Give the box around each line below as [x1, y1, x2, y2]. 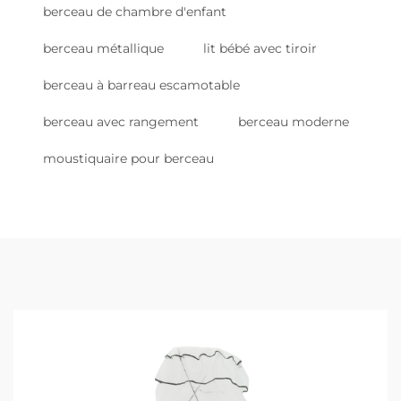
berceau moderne [238, 114, 349, 130]
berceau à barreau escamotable [43, 77, 240, 93]
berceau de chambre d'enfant [43, 4, 226, 20]
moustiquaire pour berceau [43, 150, 214, 166]
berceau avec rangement [43, 114, 199, 130]
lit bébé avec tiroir [203, 40, 317, 56]
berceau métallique [43, 40, 164, 56]
